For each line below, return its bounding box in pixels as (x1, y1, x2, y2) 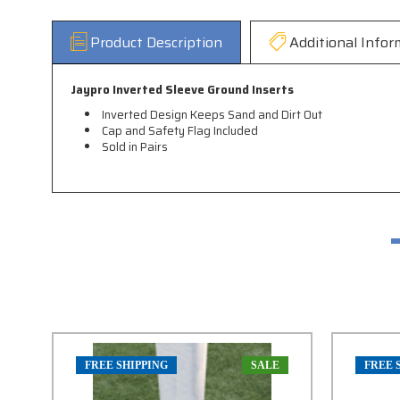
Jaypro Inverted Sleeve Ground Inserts (71, 80, 294, 100)
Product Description (90, 31, 222, 54)
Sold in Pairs (102, 137, 169, 157)
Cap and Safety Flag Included (102, 121, 259, 141)
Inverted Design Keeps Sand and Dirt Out (102, 105, 323, 125)
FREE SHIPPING (85, 359, 168, 372)
